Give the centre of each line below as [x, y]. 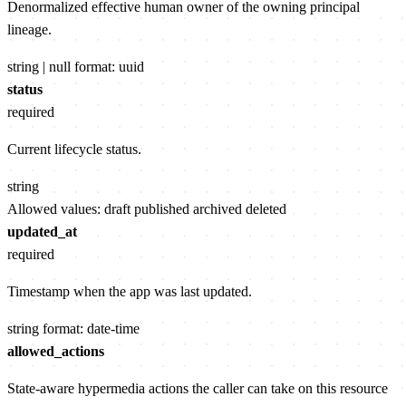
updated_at [42, 232]
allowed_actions [56, 352]
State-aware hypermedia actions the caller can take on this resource [198, 389]
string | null [39, 67]
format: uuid [109, 67]
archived [217, 209]
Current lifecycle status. [74, 150]
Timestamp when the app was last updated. [130, 292]
